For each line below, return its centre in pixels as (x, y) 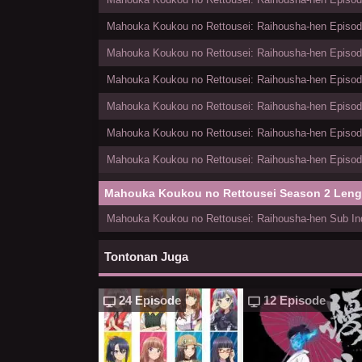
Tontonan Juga (146, 257)
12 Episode (293, 301)
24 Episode (148, 301)
